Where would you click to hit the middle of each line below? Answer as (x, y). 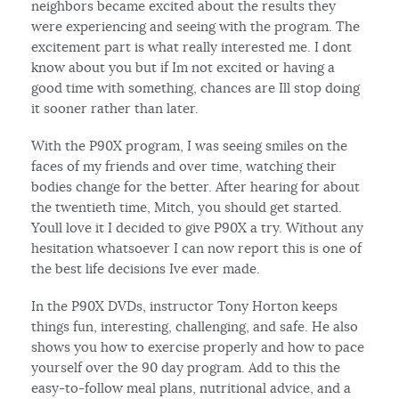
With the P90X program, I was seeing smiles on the (190, 145)
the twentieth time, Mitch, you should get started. (187, 207)
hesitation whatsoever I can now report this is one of (197, 248)
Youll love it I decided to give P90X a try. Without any (198, 227)
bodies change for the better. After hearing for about (196, 186)
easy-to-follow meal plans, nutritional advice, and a (191, 387)
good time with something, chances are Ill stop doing (196, 87)
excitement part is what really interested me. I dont (192, 46)
